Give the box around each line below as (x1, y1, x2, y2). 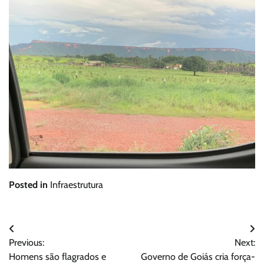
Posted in (9, 179, 50, 191)
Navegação (8, 223, 75, 240)
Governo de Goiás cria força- (141, 251, 255, 263)
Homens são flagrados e (9, 251, 106, 263)
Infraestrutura (50, 179, 103, 191)
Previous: (9, 237, 44, 249)
